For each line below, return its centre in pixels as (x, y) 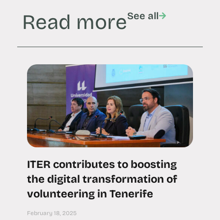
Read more (75, 22)
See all (143, 15)
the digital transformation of (102, 179)
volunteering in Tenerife (90, 194)
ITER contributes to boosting (102, 164)
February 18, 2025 (52, 213)
